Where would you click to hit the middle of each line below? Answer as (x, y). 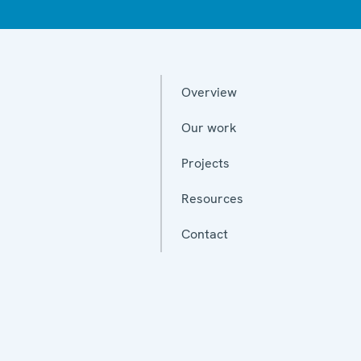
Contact (205, 234)
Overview (209, 92)
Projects (205, 163)
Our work (209, 127)
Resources (212, 198)
